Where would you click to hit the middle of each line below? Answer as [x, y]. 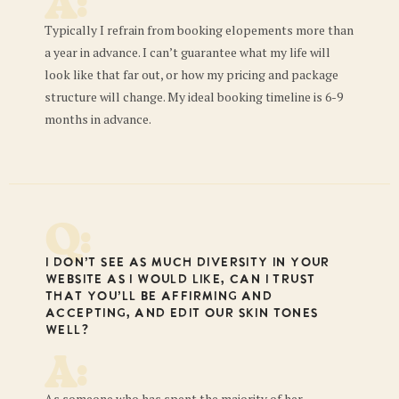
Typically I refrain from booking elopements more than [199, 30]
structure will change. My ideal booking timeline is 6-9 [194, 97]
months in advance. [98, 119]
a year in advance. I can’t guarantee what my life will [187, 53]
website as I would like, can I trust [180, 280]
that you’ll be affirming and [159, 297]
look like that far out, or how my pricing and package [191, 75]
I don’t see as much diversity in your [187, 263]
